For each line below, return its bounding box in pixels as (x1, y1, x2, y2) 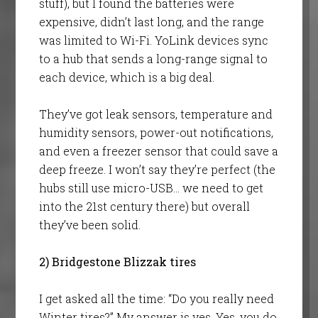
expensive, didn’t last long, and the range (38, 13, 264, 29)
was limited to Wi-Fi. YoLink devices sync (38, 32, 268, 48)
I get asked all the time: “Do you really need (38, 290, 274, 306)
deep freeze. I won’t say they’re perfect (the (38, 161, 275, 177)
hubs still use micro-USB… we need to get (38, 180, 263, 195)
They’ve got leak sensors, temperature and (38, 106, 273, 121)
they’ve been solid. (38, 216, 141, 232)
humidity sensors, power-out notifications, (38, 124, 273, 140)
